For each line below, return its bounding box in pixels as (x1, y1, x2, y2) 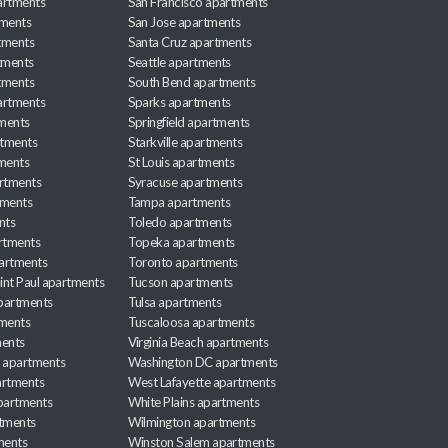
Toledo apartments (127, 214, 232, 231)
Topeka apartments (127, 234, 235, 251)
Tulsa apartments (127, 294, 222, 311)
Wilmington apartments (127, 414, 256, 431)
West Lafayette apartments (127, 374, 276, 391)
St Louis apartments (127, 154, 235, 171)
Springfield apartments (127, 114, 250, 131)
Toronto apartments (127, 254, 238, 271)
